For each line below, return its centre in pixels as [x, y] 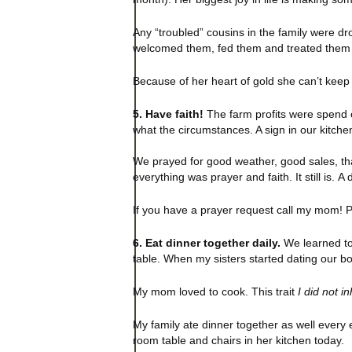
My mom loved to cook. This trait [215, 291]
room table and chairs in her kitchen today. [238, 340]
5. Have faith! [168, 114]
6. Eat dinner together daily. [206, 243]
